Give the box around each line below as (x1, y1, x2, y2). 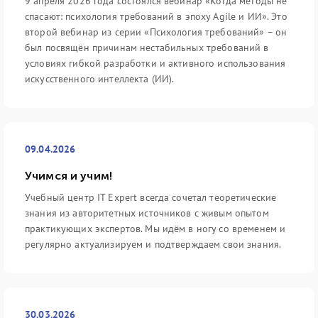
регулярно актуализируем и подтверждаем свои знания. (25, 238, 282, 251)
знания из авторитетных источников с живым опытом (25, 207, 269, 219)
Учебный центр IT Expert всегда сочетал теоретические (25, 191, 277, 204)
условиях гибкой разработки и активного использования (25, 57, 286, 70)
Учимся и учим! (25, 169, 112, 182)
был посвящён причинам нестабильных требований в (25, 41, 269, 54)
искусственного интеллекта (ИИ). (25, 72, 175, 85)
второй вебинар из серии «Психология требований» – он (25, 26, 287, 38)
